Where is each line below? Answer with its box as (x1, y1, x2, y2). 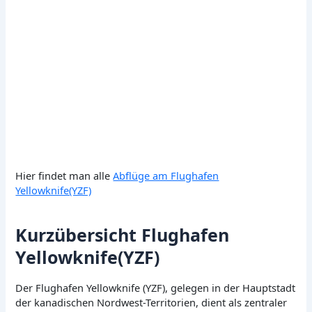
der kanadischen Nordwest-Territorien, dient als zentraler (15, 295, 288, 309)
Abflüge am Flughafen (113, 168, 219, 182)
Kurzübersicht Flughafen (15, 223, 230, 247)
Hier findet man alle (15, 168, 114, 182)
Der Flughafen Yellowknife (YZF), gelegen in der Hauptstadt (15, 280, 296, 295)
